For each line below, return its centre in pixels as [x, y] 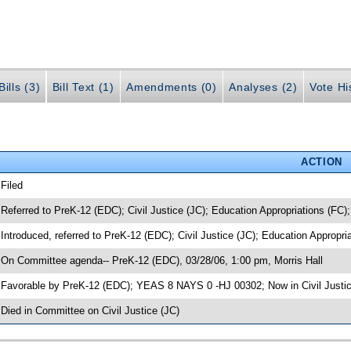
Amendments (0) [172, 87]
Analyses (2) [263, 87]
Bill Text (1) [83, 87]
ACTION [321, 161]
